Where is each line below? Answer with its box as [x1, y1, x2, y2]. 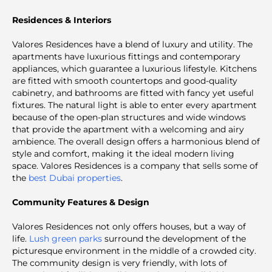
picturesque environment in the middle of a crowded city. [12, 245, 256, 256]
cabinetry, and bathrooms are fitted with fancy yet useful [12, 87, 254, 98]
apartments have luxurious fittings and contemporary [12, 50, 240, 62]
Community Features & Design [12, 196, 149, 208]
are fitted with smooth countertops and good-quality [12, 75, 237, 86]
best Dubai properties [29, 172, 121, 183]
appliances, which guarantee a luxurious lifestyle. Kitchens [12, 63, 257, 74]
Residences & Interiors [12, 14, 111, 25]
